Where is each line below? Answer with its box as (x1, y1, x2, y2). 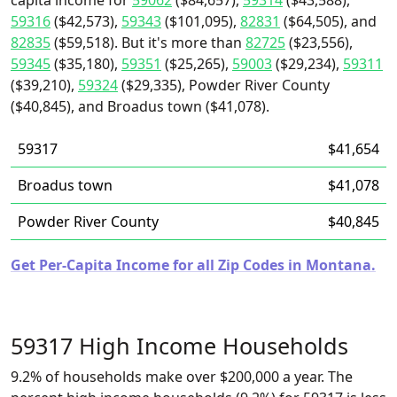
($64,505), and (280, 12, 377, 31)
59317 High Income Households (11, 331, 348, 361)
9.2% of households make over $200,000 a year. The (11, 367, 353, 386)
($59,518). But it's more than (51, 33, 245, 52)
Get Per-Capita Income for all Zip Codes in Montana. (11, 255, 376, 275)
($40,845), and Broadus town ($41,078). (11, 97, 269, 116)
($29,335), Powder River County (118, 75, 330, 95)
